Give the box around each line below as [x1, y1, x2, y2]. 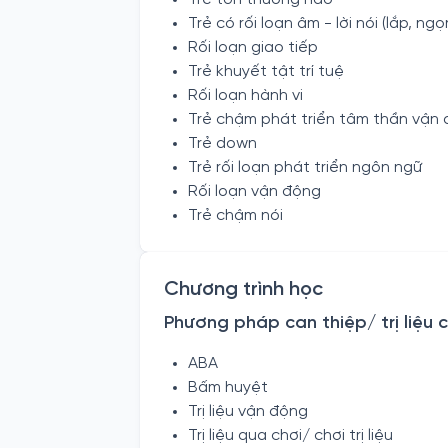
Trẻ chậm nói [188, 207, 283, 224]
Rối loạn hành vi [188, 87, 303, 104]
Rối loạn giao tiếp [188, 39, 318, 56]
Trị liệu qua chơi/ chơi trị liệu [188, 427, 393, 444]
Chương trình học [164, 279, 323, 300]
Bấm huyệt [188, 379, 268, 396]
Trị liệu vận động [188, 403, 308, 420]
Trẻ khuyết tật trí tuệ [188, 63, 344, 80]
